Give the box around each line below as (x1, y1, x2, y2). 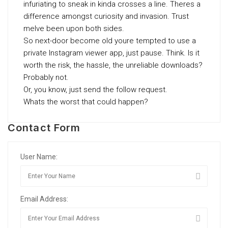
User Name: (20, 153, 58, 161)
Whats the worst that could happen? (23, 97, 148, 106)
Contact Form (8, 122, 81, 134)
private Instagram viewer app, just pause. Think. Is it (23, 48, 199, 58)
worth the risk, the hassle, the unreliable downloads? (23, 61, 203, 70)
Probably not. (23, 73, 69, 82)
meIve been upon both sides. (23, 24, 124, 33)
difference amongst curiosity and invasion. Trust (23, 12, 189, 21)
